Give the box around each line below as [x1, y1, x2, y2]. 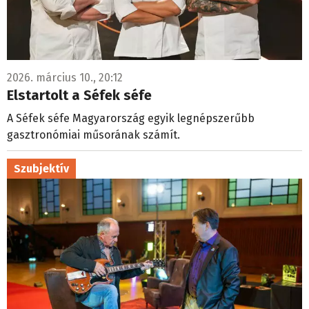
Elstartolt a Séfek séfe [7, 86, 152, 103]
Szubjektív [14, 161, 69, 175]
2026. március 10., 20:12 [7, 70, 123, 84]
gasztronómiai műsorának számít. [7, 128, 183, 141]
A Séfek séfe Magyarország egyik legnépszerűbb [7, 111, 255, 125]
